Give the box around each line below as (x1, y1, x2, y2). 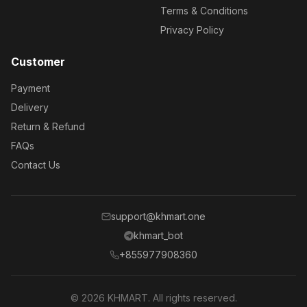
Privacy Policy (160, 24, 224, 36)
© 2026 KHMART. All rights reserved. (70, 292, 237, 304)
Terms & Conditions (160, 5, 248, 16)
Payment (11, 82, 50, 94)
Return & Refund (11, 121, 85, 132)
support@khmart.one (111, 210, 206, 222)
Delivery (11, 101, 49, 113)
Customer (11, 55, 65, 69)
